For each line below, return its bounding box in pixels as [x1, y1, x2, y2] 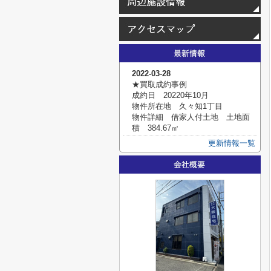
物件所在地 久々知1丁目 [132, 102, 223, 111]
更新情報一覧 [208, 139, 255, 148]
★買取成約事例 [132, 80, 187, 89]
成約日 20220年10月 [132, 91, 209, 100]
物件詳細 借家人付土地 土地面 [132, 113, 250, 122]
